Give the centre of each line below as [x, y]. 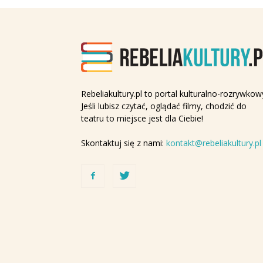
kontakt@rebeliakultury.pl [214, 143]
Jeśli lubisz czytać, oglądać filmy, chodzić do [164, 106]
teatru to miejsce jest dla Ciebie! [142, 119]
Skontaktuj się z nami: [124, 143]
